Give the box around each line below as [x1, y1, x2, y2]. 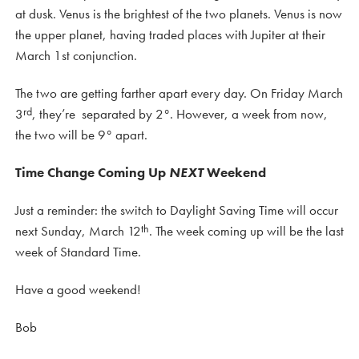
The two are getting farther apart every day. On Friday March [15, 83, 343, 102]
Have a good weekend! [15, 280, 141, 298]
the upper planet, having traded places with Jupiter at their [15, 25, 325, 43]
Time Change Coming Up [15, 163, 169, 181]
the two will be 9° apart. [15, 125, 147, 143]
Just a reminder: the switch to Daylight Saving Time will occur [15, 200, 338, 219]
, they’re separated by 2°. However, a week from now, [32, 104, 328, 123]
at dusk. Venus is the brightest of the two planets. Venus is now [15, 4, 342, 22]
